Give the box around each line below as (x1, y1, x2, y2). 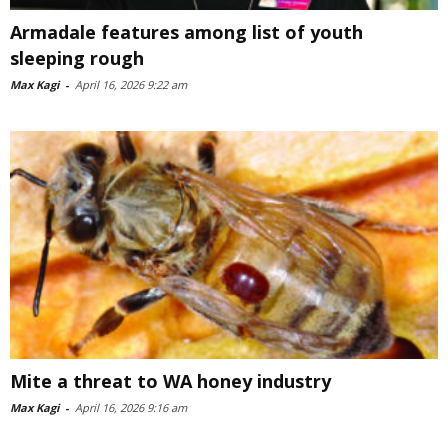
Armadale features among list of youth (10, 19, 363, 44)
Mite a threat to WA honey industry (10, 368, 331, 393)
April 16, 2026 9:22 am (75, 76, 187, 92)
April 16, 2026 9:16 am (75, 399, 187, 415)
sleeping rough (10, 45, 144, 70)
